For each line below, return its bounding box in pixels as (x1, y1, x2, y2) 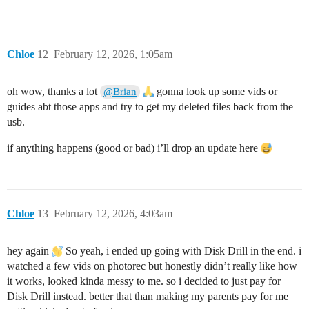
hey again (7, 244, 52, 257)
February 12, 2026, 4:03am (54, 207, 172, 219)
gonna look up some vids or (154, 85, 278, 97)
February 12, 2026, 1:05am (54, 48, 172, 60)
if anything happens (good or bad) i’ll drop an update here (7, 141, 261, 154)
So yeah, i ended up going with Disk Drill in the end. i (63, 244, 301, 257)
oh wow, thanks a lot (7, 85, 100, 97)
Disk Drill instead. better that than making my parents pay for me (7, 290, 288, 302)
